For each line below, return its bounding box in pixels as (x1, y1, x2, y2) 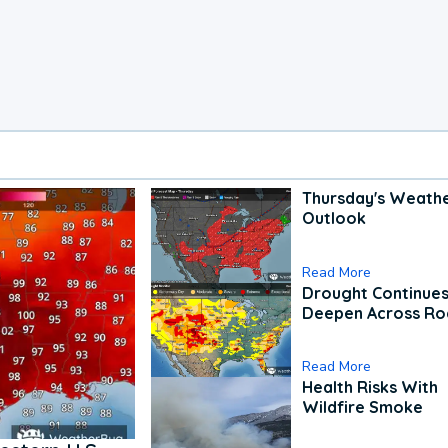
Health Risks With (302, 377, 439, 398)
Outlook (302, 208, 367, 228)
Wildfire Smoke (302, 397, 424, 418)
